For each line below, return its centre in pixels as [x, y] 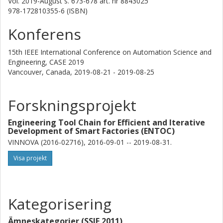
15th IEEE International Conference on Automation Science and [110, 52]
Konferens [45, 34]
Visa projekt [30, 158]
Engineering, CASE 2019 [46, 62]
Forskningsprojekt [72, 105]
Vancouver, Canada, [41, 72]
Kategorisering [60, 204]
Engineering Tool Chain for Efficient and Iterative [107, 122]
